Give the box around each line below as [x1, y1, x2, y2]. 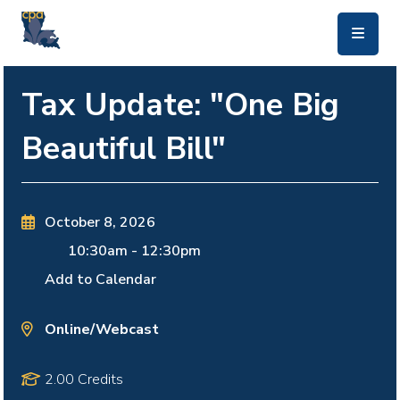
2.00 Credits [44, 370, 123, 390]
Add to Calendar [44, 270, 156, 290]
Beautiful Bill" [21, 126, 226, 170]
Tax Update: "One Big [21, 82, 339, 126]
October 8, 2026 [44, 212, 155, 233]
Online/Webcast [44, 319, 159, 340]
